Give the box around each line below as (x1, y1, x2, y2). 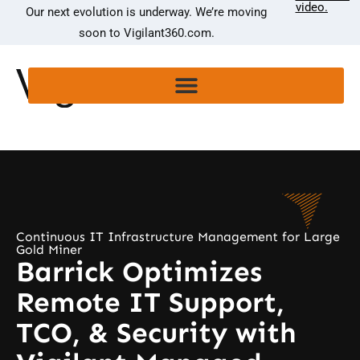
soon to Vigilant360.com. (78, 26, 215, 40)
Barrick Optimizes (16, 255, 262, 289)
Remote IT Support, (16, 285, 284, 320)
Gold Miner (16, 242, 82, 258)
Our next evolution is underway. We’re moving (26, 5, 268, 19)
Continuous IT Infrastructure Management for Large (16, 229, 340, 245)
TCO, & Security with (16, 316, 297, 350)
